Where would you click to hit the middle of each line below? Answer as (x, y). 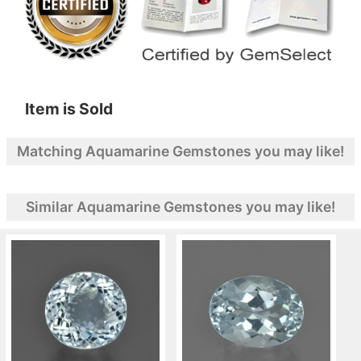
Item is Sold (69, 108)
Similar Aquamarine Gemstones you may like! (180, 206)
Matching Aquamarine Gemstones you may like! (180, 151)
